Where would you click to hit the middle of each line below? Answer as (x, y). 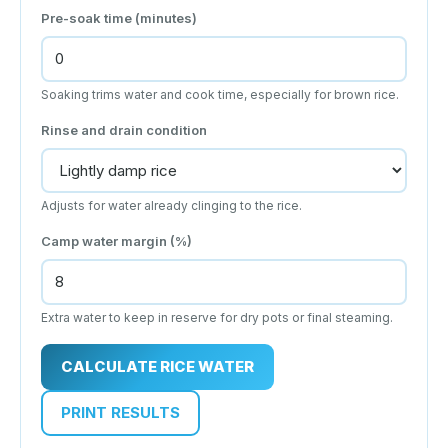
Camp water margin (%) (116, 240)
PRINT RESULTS (120, 412)
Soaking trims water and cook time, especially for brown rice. (220, 94)
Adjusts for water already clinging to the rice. (171, 205)
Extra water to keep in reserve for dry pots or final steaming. (217, 317)
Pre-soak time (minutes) (119, 17)
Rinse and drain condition (124, 129)
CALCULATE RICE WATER (157, 366)
